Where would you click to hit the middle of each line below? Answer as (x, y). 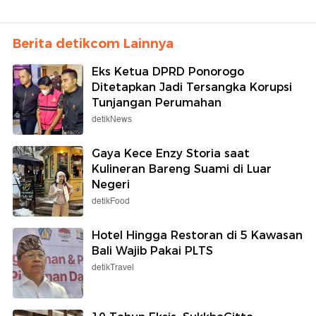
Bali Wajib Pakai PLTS (152, 250)
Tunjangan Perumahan (157, 102)
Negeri (111, 184)
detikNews (112, 119)
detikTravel (113, 267)
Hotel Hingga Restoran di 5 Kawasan (197, 235)
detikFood (111, 201)
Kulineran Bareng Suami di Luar (182, 169)
